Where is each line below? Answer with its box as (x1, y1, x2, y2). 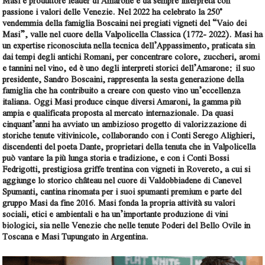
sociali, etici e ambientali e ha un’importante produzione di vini (2, 204, 228, 224)
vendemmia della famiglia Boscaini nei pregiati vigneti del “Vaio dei (2, 13, 247, 33)
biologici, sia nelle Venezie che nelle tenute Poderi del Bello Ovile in (2, 215, 250, 235)
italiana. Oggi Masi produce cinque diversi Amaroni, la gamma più (2, 92, 241, 111)
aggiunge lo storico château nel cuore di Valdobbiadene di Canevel (2, 170, 241, 190)
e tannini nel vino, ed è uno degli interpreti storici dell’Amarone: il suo (2, 58, 255, 77)
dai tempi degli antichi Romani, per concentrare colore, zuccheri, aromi (2, 47, 260, 66)
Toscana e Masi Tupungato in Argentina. (2, 227, 148, 246)
